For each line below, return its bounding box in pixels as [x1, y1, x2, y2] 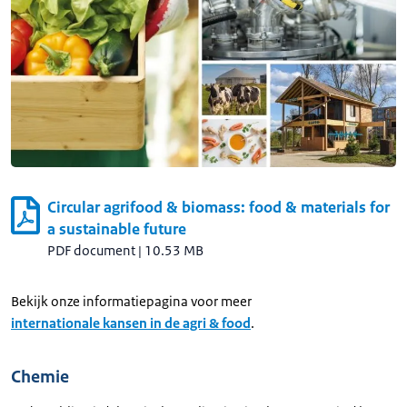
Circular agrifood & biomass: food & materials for [47, 196, 390, 217]
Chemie [11, 365, 69, 388]
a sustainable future [47, 218, 186, 239]
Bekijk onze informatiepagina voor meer [11, 292, 252, 310]
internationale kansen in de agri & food [11, 313, 251, 332]
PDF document [47, 241, 135, 259]
